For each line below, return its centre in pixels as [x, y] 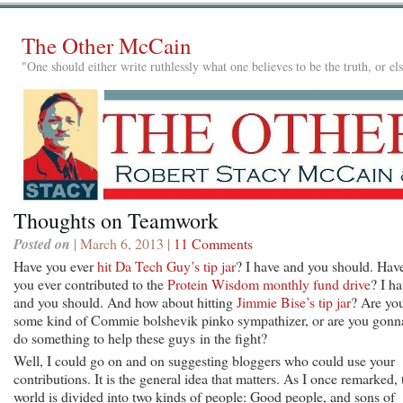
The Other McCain [107, 45]
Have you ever [55, 265]
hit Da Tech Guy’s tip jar [166, 265]
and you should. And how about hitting [125, 301]
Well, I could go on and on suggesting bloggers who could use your [204, 360]
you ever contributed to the [90, 283]
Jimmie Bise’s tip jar [294, 301]
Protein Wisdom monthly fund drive [269, 283]
